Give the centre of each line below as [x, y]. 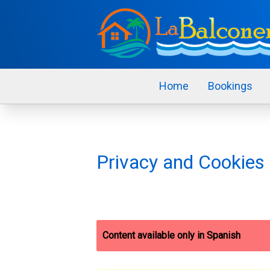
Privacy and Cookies [181, 162]
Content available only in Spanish [171, 235]
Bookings [230, 86]
